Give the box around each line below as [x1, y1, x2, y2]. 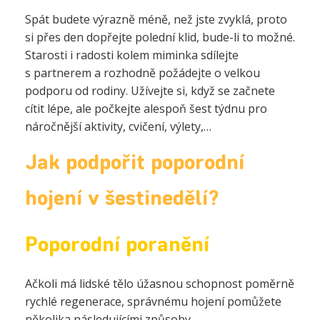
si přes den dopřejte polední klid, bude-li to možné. [25, 29, 295, 45]
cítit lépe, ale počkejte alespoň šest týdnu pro [25, 101, 267, 116]
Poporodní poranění [25, 236, 209, 256]
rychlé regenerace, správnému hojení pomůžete [25, 294, 281, 309]
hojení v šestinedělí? [25, 190, 219, 210]
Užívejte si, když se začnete [131, 83, 275, 99]
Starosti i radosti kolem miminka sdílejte [25, 47, 239, 63]
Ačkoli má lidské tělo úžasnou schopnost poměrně [25, 276, 294, 291]
